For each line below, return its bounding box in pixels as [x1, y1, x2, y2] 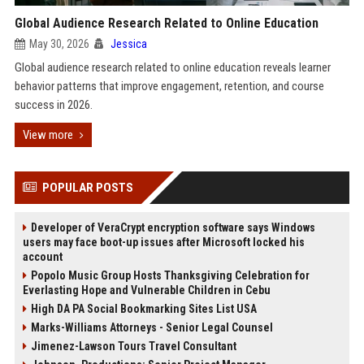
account [22, 250, 63, 263]
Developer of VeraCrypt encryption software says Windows [30, 221, 315, 234]
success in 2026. [14, 97, 93, 112]
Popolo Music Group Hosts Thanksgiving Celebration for [30, 269, 310, 282]
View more [22, 128, 73, 142]
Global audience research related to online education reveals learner [14, 60, 331, 75]
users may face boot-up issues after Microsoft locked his [22, 236, 305, 249]
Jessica [110, 37, 147, 50]
